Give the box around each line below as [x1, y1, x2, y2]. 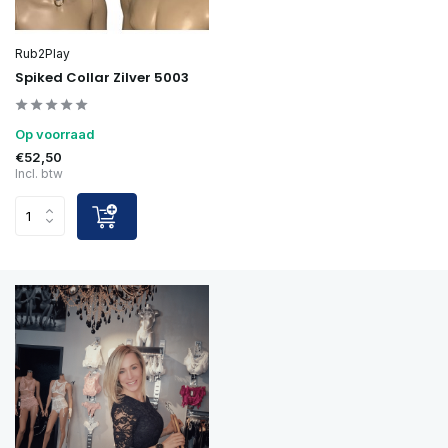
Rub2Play [15, 45, 70, 61]
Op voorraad [15, 125, 95, 142]
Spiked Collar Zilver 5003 [15, 67, 189, 87]
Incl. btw [15, 165, 63, 181]
